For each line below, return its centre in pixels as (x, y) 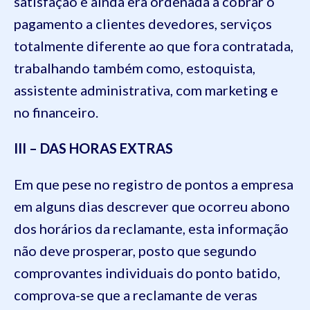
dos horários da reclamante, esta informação (151, 228)
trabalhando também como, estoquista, (135, 67)
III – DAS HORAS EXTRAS (93, 148)
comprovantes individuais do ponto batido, (147, 272)
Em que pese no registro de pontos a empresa (154, 184)
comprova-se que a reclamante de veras (136, 294)
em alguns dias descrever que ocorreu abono (152, 206)
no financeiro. (56, 112)
